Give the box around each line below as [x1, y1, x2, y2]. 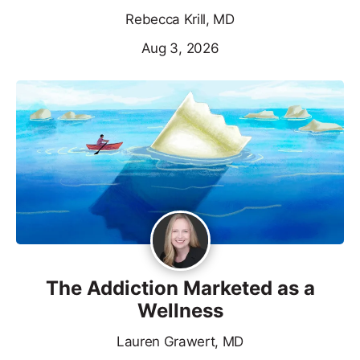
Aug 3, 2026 [141, 39, 219, 56]
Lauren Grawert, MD [116, 333, 244, 350]
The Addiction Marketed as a [45, 276, 315, 300]
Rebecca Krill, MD [125, 10, 235, 27]
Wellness [137, 298, 223, 322]
